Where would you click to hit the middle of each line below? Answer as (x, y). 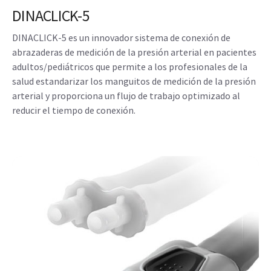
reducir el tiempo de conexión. (74, 110)
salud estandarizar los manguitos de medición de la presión (134, 81)
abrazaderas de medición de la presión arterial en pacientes (134, 52)
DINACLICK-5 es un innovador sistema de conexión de (121, 37)
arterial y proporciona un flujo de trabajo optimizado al (126, 95)
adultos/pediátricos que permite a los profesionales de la (130, 66)
